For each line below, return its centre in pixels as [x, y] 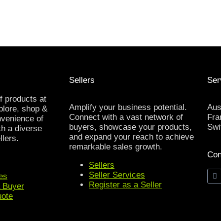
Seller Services [117, 175]
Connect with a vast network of [126, 117]
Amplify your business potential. [128, 108]
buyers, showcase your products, [130, 127]
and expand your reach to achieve [131, 137]
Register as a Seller [125, 185]
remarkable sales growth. [116, 147]
